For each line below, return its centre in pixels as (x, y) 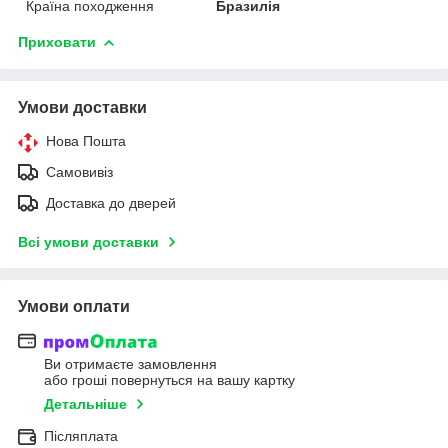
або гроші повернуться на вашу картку (169, 380)
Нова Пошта (86, 140)
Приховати (57, 41)
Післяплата (81, 436)
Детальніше (85, 404)
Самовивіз (79, 171)
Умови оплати (74, 306)
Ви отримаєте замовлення (130, 364)
